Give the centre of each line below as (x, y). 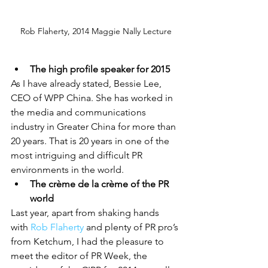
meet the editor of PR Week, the (80, 256)
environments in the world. (67, 170)
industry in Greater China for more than (95, 127)
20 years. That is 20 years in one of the (91, 141)
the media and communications (80, 112)
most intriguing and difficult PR (78, 156)
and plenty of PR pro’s (132, 227)
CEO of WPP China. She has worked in (93, 98)
